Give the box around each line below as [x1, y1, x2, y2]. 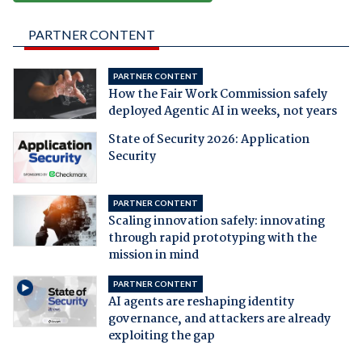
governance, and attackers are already [107, 309, 330, 330]
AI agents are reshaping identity [107, 293, 294, 313]
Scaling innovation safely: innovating [107, 212, 325, 232]
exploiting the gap [107, 326, 215, 347]
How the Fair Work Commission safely [107, 85, 327, 105]
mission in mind [107, 246, 199, 266]
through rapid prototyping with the [107, 229, 317, 249]
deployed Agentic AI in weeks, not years [107, 102, 337, 122]
